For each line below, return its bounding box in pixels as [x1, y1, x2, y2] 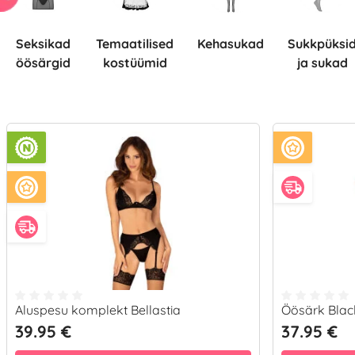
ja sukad [296, 55, 348, 71]
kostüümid [102, 55, 167, 71]
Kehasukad [205, 36, 264, 52]
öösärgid [16, 55, 71, 71]
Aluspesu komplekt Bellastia [15, 302, 181, 318]
